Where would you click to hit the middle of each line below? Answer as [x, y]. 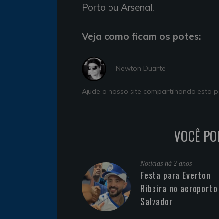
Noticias [153, 163]
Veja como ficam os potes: [141, 36]
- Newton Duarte [138, 69]
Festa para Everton [175, 175]
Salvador [156, 201]
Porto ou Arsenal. [118, 7]
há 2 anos [178, 163]
